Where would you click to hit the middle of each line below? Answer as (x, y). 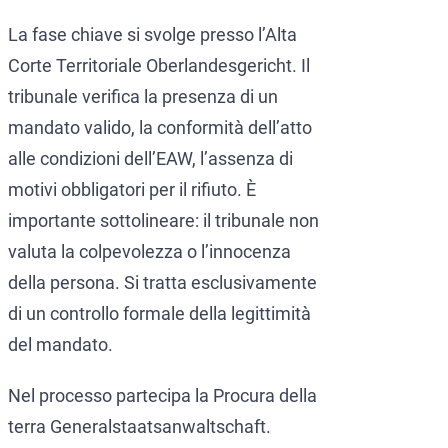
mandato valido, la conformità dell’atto (160, 128)
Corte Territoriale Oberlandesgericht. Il (159, 66)
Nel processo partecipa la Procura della (162, 396)
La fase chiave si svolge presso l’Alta (152, 35)
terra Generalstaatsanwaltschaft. (139, 427)
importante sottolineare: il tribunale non (163, 221)
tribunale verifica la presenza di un (143, 97)
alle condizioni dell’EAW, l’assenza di (150, 159)
